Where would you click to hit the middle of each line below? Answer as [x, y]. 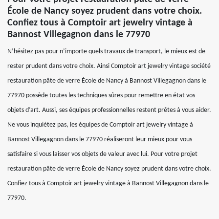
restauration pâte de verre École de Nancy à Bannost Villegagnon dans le [107, 81]
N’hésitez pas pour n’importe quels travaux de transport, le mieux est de [106, 52]
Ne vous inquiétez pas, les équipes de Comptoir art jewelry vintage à [100, 125]
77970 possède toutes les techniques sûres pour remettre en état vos [101, 96]
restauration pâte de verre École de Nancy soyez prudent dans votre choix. [109, 169]
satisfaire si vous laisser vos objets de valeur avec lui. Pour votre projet [102, 154]
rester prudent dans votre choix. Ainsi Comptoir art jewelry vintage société [109, 66]
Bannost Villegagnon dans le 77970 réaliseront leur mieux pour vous [100, 140]
